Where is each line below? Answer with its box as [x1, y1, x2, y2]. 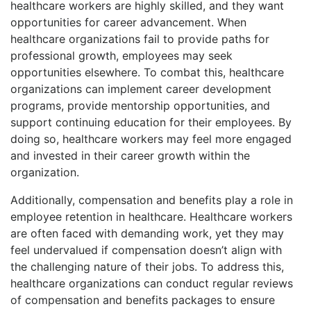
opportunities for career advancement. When [10, 15, 246, 29]
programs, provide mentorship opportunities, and [10, 98, 270, 112]
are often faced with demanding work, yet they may [10, 226, 284, 240]
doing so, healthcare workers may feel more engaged [10, 131, 292, 146]
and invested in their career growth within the [10, 148, 250, 162]
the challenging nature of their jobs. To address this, [10, 259, 284, 274]
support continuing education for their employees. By [10, 115, 292, 129]
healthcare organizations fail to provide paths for [10, 31, 269, 46]
